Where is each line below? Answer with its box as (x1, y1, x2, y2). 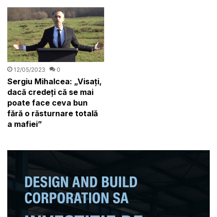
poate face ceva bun (7, 97, 88, 108)
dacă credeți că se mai (7, 87, 94, 97)
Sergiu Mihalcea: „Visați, (7, 76, 102, 86)
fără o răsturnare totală (7, 108, 98, 118)
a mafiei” (7, 119, 43, 129)
